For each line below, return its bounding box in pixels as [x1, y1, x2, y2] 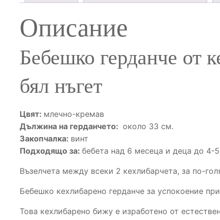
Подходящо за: [20, 146, 82, 156]
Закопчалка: [20, 134, 71, 144]
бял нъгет [20, 75, 102, 98]
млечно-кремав [44, 109, 104, 119]
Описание [20, 14, 128, 42]
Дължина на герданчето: [20, 121, 120, 132]
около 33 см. [120, 121, 173, 132]
